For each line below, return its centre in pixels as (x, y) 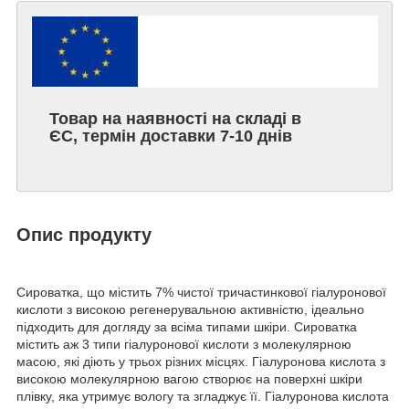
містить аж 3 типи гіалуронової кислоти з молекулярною (184, 345)
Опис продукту (84, 235)
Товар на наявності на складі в (175, 119)
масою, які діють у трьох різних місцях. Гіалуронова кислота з (201, 362)
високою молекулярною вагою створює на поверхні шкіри (189, 379)
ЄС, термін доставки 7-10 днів (173, 136)
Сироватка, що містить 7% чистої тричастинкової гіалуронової (201, 293)
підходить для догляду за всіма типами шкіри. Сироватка (187, 327)
